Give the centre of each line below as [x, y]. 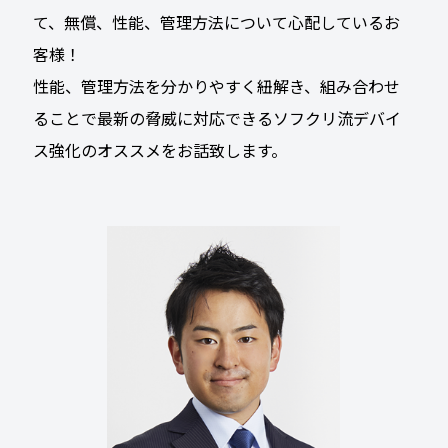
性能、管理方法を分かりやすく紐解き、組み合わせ [216, 86]
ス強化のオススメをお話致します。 [159, 150]
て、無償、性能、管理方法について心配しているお [216, 22]
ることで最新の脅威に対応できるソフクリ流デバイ [216, 118]
